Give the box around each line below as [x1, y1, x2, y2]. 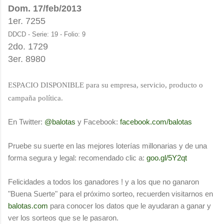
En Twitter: [8, 117, 44, 126]
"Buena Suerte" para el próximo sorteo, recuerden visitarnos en [8, 189, 213, 198]
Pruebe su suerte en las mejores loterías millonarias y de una [8, 141, 207, 150]
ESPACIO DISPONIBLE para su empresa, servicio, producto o [8, 80, 203, 89]
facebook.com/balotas [120, 117, 192, 126]
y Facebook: [75, 117, 120, 126]
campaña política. [8, 93, 63, 102]
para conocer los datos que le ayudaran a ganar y [48, 201, 211, 210]
